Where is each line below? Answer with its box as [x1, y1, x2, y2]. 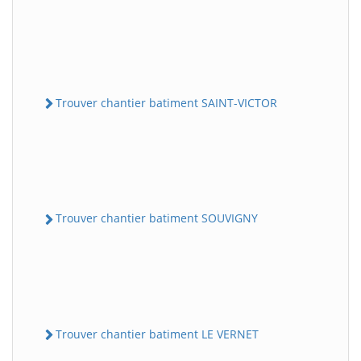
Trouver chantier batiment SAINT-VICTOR [56, 95, 277, 111]
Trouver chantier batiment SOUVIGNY [56, 210, 258, 226]
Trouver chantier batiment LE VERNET [56, 326, 259, 342]
